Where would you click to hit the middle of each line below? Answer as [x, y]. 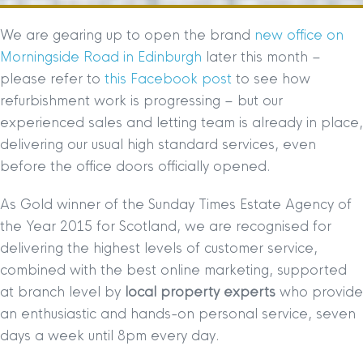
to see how [273, 79]
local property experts [200, 292]
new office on [299, 35]
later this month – [261, 57]
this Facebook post [170, 79]
